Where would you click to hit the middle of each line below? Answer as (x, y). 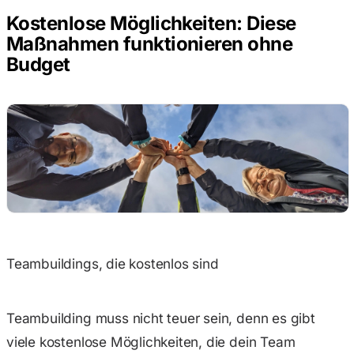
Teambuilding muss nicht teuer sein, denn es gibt (161, 318)
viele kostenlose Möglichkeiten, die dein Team (151, 342)
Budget (38, 65)
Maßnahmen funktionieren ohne (150, 44)
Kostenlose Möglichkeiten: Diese (151, 24)
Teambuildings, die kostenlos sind (113, 263)
